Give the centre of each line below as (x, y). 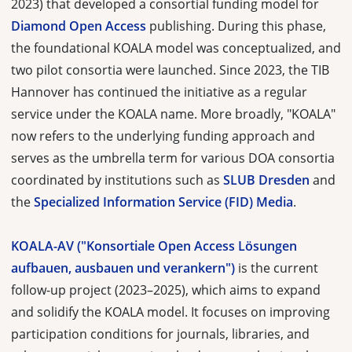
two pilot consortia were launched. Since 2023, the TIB (170, 70)
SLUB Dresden (266, 180)
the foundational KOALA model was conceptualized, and (176, 48)
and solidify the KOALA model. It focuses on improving (170, 312)
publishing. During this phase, (236, 26)
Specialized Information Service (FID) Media (163, 202)
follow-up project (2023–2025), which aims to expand (166, 290)
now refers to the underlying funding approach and (163, 136)
